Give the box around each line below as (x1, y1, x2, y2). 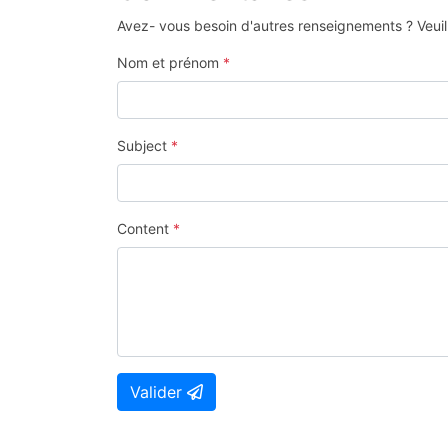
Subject (117, 136, 171, 154)
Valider (130, 381, 187, 402)
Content (117, 219, 173, 237)
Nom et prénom (117, 53, 223, 71)
